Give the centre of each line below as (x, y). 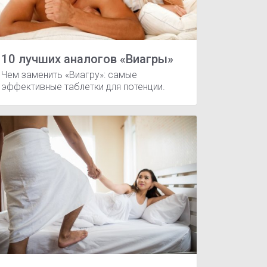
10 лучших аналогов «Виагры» (87, 59)
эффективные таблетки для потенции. (83, 86)
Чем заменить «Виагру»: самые (69, 74)
